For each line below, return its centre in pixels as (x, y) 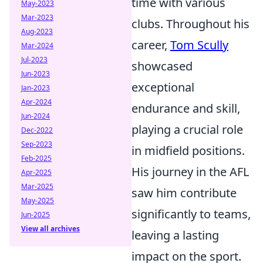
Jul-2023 (34, 60)
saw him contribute (184, 193)
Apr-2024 (36, 102)
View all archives (50, 229)
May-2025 (38, 200)
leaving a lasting (175, 235)
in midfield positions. (188, 150)
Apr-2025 (36, 172)
